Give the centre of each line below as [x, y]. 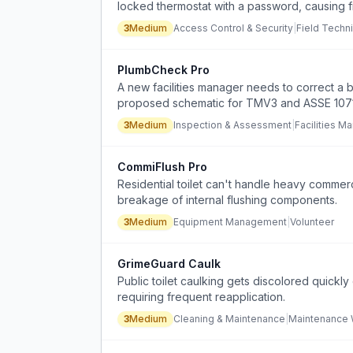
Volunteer [312, 222]
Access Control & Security [233, 28]
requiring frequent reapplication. [201, 297]
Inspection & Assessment [232, 125]
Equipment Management [230, 222]
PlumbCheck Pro [163, 70]
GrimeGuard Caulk [169, 264]
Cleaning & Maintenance [229, 319]
